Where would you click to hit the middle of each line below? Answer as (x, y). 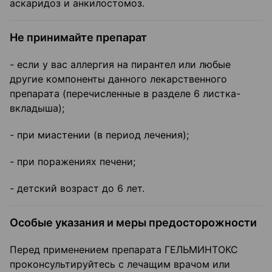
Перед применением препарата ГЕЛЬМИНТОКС (124, 250)
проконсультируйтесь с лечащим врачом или (120, 264)
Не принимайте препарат (78, 38)
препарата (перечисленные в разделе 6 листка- (125, 94)
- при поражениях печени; (73, 162)
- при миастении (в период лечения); (99, 135)
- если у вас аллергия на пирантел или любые (120, 65)
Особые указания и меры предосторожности (133, 223)
